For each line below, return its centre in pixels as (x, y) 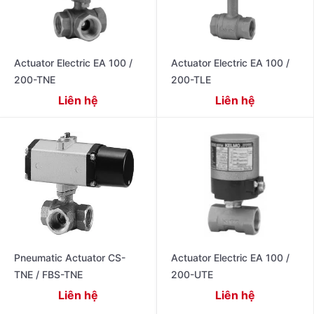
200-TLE (191, 79)
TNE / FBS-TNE (49, 274)
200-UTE (192, 274)
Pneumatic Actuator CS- (70, 257)
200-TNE (35, 79)
